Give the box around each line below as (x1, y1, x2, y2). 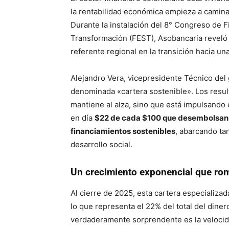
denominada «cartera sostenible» (71, 86, 191, 96)
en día (71, 112, 95, 123)
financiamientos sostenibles (71, 126, 175, 136)
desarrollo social (71, 139, 130, 149)
